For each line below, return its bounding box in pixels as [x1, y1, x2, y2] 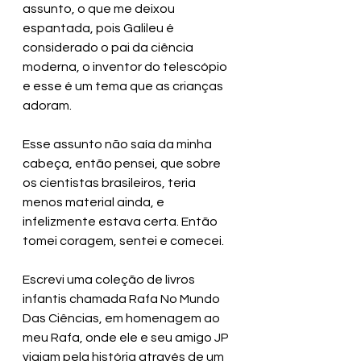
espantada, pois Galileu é [23, 22, 176, 35]
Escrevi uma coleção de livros [23, 273, 197, 287]
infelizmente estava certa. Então [23, 215, 220, 229]
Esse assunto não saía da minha [23, 138, 214, 151]
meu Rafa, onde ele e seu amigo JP [23, 331, 231, 345]
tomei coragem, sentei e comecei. [23, 234, 226, 248]
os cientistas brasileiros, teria [23, 176, 198, 190]
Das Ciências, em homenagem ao [23, 312, 222, 326]
